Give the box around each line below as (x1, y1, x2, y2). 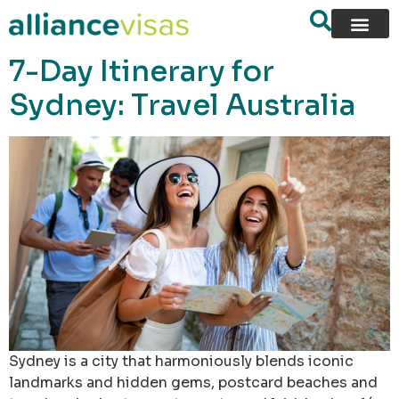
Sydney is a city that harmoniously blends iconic (9, 351, 354, 370)
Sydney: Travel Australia (9, 87, 355, 123)
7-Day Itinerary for (9, 53, 274, 89)
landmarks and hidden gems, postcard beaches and (9, 372, 378, 392)
